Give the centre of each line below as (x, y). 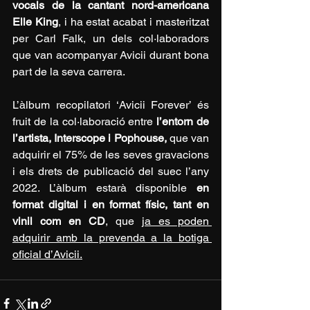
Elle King (35, 22)
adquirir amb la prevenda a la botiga (111, 238)
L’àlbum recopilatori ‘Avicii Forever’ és (111, 105)
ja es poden (175, 221)
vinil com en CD (59, 221)
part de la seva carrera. (69, 72)
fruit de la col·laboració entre (85, 122)
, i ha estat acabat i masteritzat (134, 22)
